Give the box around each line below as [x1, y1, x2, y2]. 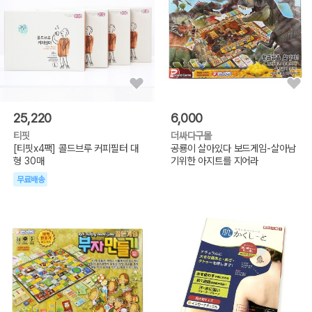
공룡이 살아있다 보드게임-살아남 [170, 142, 296, 155]
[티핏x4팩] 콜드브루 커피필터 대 [13, 142, 139, 155]
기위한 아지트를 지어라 [170, 155, 259, 167]
